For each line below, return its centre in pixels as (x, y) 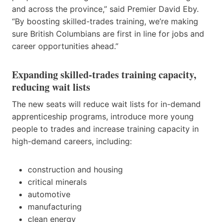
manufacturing (55, 206)
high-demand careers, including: (72, 141)
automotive (49, 194)
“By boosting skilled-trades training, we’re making (105, 21)
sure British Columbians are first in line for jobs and (108, 33)
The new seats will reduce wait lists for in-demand (106, 104)
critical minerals (57, 182)
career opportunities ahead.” (65, 46)
